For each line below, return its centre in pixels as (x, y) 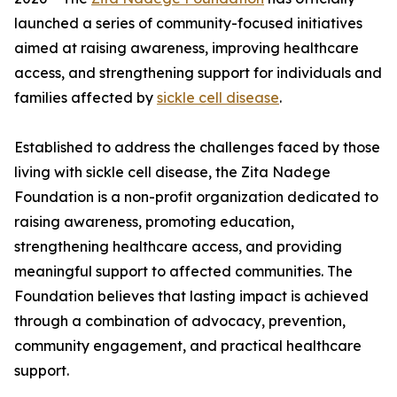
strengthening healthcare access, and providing (178, 246)
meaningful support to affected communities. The (183, 271)
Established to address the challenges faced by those (197, 147)
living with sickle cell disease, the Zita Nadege (172, 172)
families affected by (86, 97)
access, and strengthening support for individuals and (198, 73)
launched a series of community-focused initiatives (188, 23)
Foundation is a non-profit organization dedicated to (196, 197)
